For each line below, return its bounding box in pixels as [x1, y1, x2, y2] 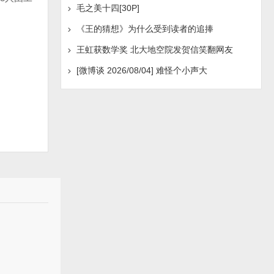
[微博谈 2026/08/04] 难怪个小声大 [76, 65, 207, 75]
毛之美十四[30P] [76, 3, 139, 13]
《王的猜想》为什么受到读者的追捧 [76, 24, 213, 34]
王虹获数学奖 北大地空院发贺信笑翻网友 [76, 45, 233, 54]
